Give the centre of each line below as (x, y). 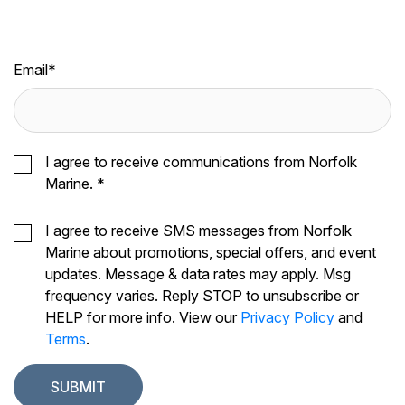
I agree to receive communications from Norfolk (201, 162)
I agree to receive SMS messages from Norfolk (198, 231)
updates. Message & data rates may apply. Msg (198, 274)
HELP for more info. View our (143, 318)
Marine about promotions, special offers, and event (211, 253)
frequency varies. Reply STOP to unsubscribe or (202, 296)
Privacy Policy (287, 318)
